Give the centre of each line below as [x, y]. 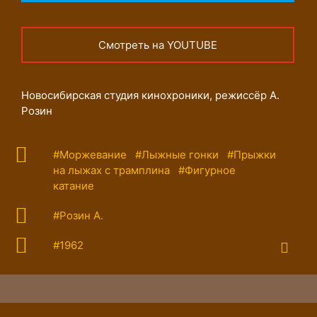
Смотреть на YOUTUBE [158, 45]
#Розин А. [78, 216]
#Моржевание [90, 155]
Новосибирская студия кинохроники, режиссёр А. [150, 96]
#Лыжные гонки [177, 155]
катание [74, 186]
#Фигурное [207, 171]
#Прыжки [252, 155]
